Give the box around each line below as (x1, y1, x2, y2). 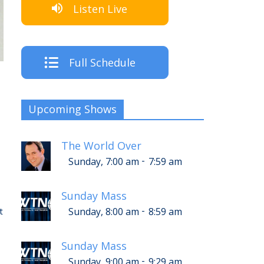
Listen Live (73, 1, 127, 16)
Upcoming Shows (28, 102, 117, 117)
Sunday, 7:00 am (68, 155, 139, 169)
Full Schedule (68, 55, 136, 70)
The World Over (61, 138, 141, 153)
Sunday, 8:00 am (68, 205, 139, 219)
